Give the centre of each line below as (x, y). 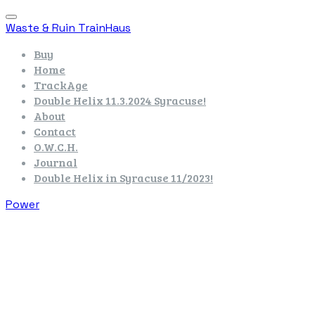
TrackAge (61, 85)
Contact (55, 131)
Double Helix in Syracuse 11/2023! (123, 178)
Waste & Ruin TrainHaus (68, 28)
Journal (56, 162)
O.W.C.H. (56, 147)
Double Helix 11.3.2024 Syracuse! (120, 100)
